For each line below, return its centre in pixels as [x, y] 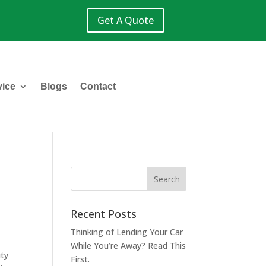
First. [80, 259]
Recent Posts [104, 213]
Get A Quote [125, 20]
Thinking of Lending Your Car [127, 232]
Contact [98, 86]
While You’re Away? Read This [129, 245]
